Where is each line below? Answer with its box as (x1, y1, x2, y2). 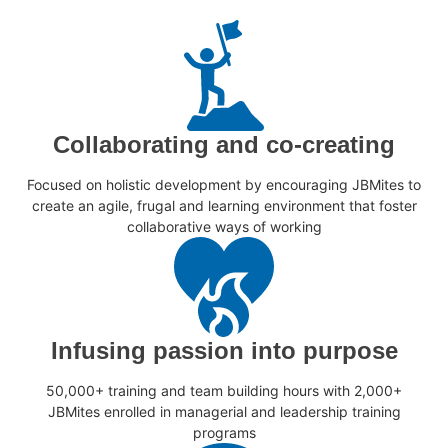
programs (192, 424, 256, 442)
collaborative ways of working (126, 218, 322, 236)
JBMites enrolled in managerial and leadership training (47, 403, 401, 421)
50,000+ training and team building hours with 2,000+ (46, 382, 402, 400)
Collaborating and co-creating (53, 131, 395, 159)
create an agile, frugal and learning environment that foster (31, 197, 417, 215)
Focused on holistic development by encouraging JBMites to (27, 176, 421, 194)
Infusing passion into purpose (50, 337, 398, 365)
